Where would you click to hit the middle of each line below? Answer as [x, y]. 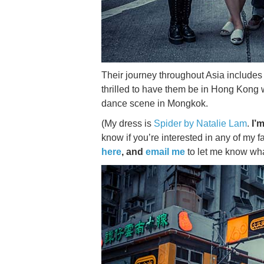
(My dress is [128, 123]
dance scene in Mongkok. [155, 103]
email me [165, 152]
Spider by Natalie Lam [200, 123]
